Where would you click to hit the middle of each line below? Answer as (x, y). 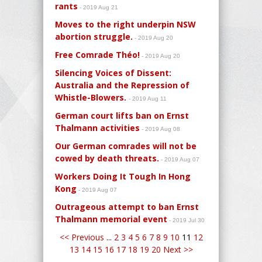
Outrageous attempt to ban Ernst (127, 206)
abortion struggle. (94, 36)
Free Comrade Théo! (97, 54)
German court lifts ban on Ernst (122, 115)
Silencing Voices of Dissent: (113, 73)
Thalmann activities (97, 127)
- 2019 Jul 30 (187, 220)
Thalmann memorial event (111, 219)
